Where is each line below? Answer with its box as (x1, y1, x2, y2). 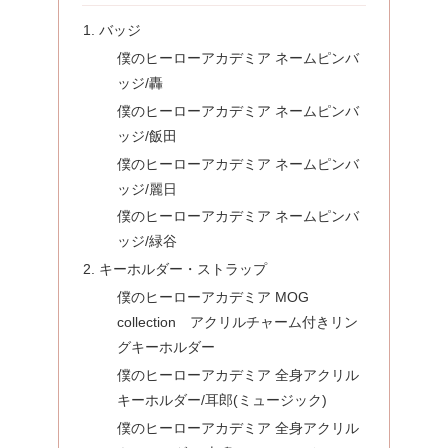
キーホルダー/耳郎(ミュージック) (116, 392, 327, 409)
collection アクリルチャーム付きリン (116, 314, 358, 331)
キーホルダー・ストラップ (99, 261, 268, 278)
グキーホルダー (116, 339, 215, 356)
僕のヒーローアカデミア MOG (116, 289, 309, 306)
